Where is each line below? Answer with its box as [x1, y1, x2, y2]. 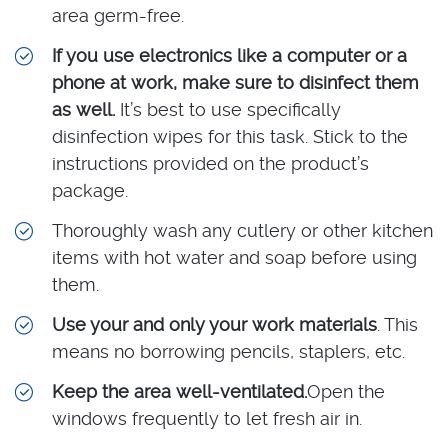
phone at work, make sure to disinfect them [52, 71, 419, 93]
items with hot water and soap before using [52, 246, 417, 268]
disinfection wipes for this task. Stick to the [52, 125, 408, 147]
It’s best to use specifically [115, 98, 341, 120]
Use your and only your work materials [52, 313, 377, 335]
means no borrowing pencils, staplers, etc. [52, 340, 405, 362]
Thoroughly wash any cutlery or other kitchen [52, 219, 433, 241]
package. [52, 179, 128, 201]
